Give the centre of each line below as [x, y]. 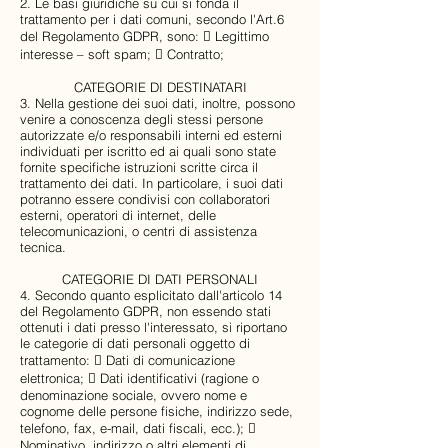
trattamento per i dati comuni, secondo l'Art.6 [152, 19]
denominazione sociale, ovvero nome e [133, 395]
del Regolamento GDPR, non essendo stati [145, 311]
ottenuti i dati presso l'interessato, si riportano [153, 327]
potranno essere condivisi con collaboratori [145, 199]
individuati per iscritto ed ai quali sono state [148, 151]
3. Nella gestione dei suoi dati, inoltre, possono [157, 103]
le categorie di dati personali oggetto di [135, 343]
